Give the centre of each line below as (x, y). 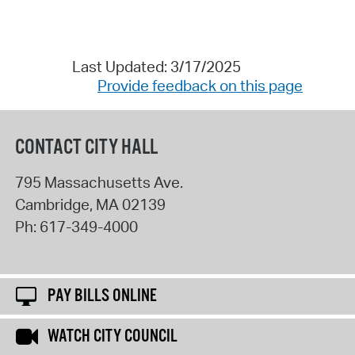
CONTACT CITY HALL (86, 147)
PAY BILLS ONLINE (102, 297)
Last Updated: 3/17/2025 (156, 67)
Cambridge (52, 204)
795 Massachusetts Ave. (99, 182)
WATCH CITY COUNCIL (113, 337)
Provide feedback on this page (200, 86)
